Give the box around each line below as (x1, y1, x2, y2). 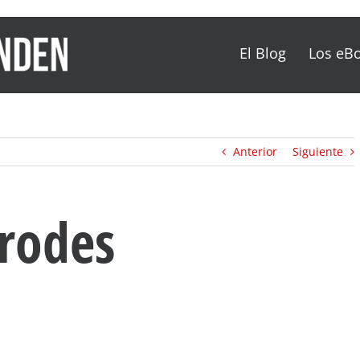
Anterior (233, 144, 277, 159)
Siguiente (292, 144, 343, 159)
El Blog (239, 43, 286, 63)
